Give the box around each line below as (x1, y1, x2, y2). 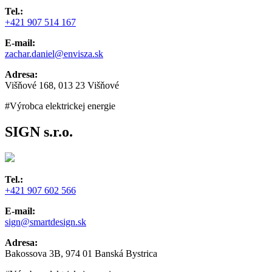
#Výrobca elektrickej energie (5, 101, 115, 112)
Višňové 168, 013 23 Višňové (5, 80, 119, 91)
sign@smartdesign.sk (5, 217, 86, 227)
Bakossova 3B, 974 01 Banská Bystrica (5, 248, 157, 259)
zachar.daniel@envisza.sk (5, 49, 103, 59)
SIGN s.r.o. (5, 124, 73, 140)
